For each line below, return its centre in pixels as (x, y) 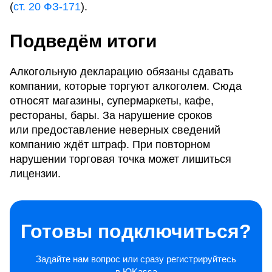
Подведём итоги (83, 41)
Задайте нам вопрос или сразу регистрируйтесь (136, 259)
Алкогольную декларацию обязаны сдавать (121, 72)
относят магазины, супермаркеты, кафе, (112, 101)
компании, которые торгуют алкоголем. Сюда (126, 87)
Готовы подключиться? (136, 232)
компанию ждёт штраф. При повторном (110, 145)
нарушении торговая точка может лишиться (121, 159)
